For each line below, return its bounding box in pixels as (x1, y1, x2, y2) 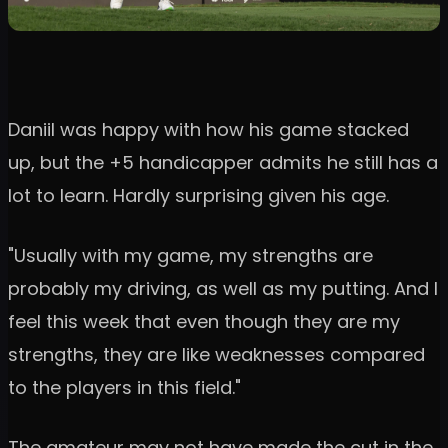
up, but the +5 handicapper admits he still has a (8, 150, 438, 176)
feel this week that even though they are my (8, 309, 400, 335)
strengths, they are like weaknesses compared (8, 342, 425, 368)
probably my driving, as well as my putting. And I (8, 276, 438, 302)
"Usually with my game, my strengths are (8, 243, 373, 269)
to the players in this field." (8, 375, 241, 401)
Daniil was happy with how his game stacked (8, 117, 409, 143)
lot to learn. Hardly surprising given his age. (8, 183, 389, 209)
